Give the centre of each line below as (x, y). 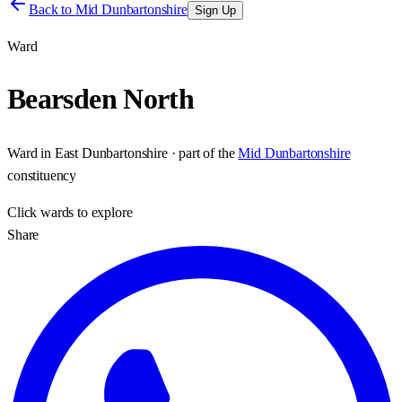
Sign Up (215, 10)
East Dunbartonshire (111, 153)
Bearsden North (101, 99)
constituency (42, 175)
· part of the (201, 153)
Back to (52, 9)
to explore (103, 212)
